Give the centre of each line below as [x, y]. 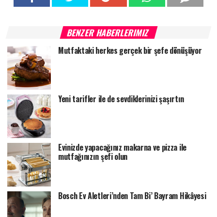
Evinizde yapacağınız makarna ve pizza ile [122, 147]
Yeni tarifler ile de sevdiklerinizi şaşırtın [121, 99]
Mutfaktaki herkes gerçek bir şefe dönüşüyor [130, 50]
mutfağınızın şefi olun [93, 156]
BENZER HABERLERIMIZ [108, 32]
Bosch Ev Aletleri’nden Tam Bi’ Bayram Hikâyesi [132, 195]
